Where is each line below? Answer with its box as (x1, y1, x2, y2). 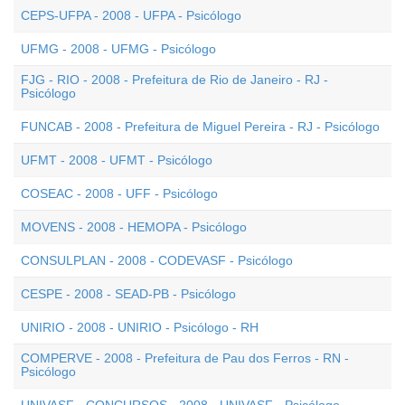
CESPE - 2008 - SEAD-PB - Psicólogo (21, 287, 236, 301)
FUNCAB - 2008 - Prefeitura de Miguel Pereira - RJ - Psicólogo (21, 119, 380, 134)
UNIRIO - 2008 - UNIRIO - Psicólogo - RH (21, 320, 259, 334)
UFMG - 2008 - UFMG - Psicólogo (21, 42, 216, 56)
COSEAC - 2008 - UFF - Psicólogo (21, 186, 218, 201)
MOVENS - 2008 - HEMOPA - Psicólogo (21, 220, 247, 234)
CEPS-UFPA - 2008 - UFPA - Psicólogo (21, 8, 241, 23)
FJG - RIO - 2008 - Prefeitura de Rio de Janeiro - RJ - (21, 72, 328, 87)
